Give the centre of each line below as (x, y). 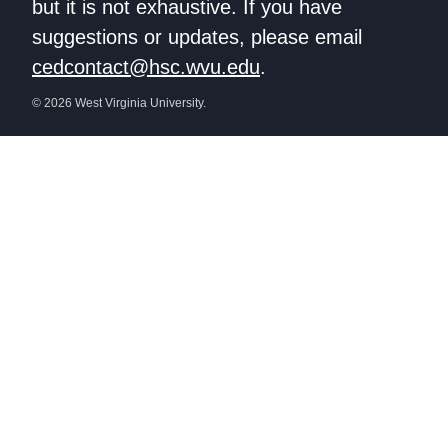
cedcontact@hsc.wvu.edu (146, 67)
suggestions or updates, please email (197, 37)
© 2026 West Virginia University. (119, 103)
